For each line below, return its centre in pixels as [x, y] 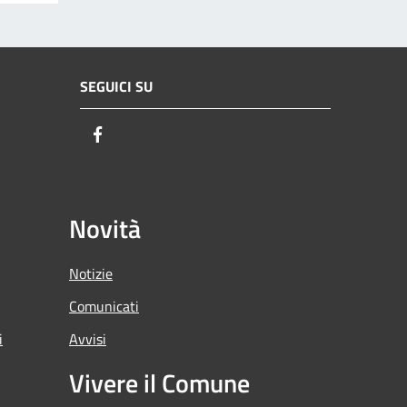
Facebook [141, 135]
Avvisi [88, 338]
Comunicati [104, 306]
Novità [105, 228]
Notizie [91, 273]
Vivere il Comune [159, 382]
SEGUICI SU [116, 87]
